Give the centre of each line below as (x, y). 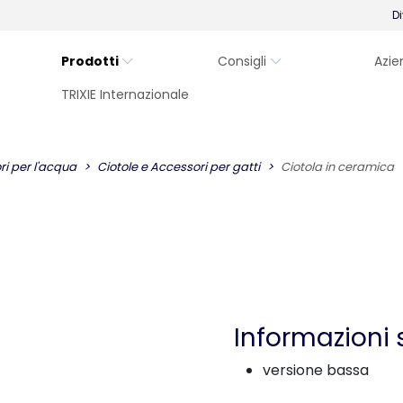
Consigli (242, 61)
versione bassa (316, 370)
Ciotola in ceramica (337, 167)
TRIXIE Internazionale (125, 94)
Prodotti (90, 61)
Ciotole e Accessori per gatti (179, 167)
